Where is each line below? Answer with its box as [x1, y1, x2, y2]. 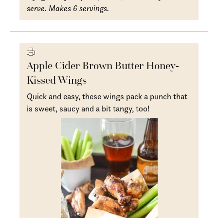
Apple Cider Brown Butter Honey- [27, 59, 180, 72]
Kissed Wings [27, 73, 87, 87]
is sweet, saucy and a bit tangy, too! [27, 103, 150, 113]
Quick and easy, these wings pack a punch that [27, 91, 188, 101]
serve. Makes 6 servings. [27, 3, 109, 13]
